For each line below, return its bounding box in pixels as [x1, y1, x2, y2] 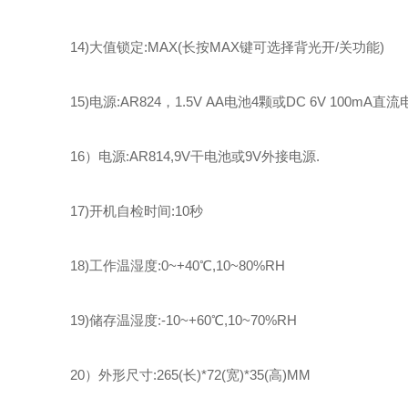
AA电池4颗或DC [206, 93, 306, 109]
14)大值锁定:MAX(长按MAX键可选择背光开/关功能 [70, 38, 380, 55]
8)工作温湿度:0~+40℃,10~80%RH [77, 257, 285, 273]
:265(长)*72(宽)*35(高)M [153, 366, 299, 382]
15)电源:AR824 [70, 93, 161, 109]
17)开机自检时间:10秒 [70, 202, 203, 219]
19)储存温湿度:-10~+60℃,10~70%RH [70, 311, 297, 328]
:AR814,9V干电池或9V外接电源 [126, 148, 316, 164]
